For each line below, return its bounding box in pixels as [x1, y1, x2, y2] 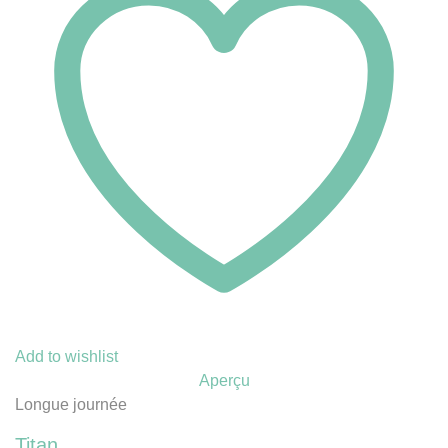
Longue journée [15, 395, 127, 413]
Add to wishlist [15, 347, 118, 365]
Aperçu [198, 371, 250, 389]
